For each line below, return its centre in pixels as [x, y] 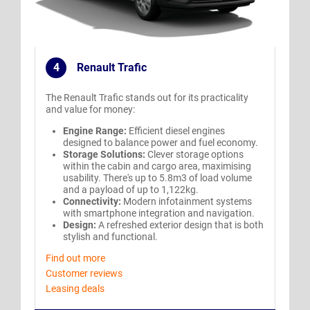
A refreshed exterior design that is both [181, 225]
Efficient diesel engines [176, 131]
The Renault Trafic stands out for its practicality [147, 98]
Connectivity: [93, 202]
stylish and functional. [110, 237]
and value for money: [90, 110]
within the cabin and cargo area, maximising [157, 166]
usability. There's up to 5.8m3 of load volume [157, 178]
